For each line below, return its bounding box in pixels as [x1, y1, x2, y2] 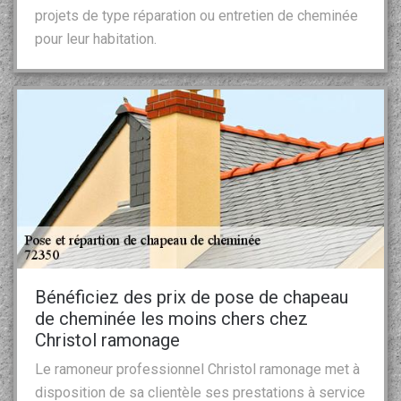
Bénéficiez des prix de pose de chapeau [35, 286, 348, 308]
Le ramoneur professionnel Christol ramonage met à [35, 360, 360, 378]
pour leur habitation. [35, 30, 157, 47]
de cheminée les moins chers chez [35, 307, 308, 329]
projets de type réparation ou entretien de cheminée [35, 6, 358, 24]
